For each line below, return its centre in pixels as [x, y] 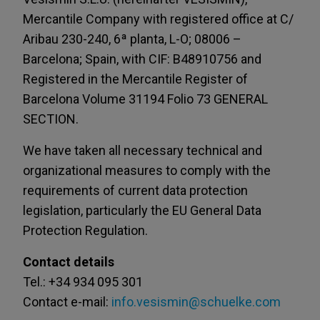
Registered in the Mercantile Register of [135, 79]
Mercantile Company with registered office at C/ [158, 19]
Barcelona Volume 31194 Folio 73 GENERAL [145, 99]
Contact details [69, 262]
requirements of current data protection [135, 190]
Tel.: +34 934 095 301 [83, 282]
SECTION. [51, 119]
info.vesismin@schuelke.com [196, 302]
